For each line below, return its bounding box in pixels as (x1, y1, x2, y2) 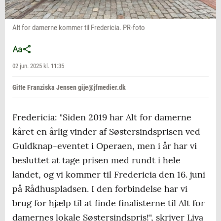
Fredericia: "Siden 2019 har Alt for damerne (12, 111, 191, 123)
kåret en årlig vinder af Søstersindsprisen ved (12, 126, 200, 138)
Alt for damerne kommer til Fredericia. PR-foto (12, 23, 145, 33)
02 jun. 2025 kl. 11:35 (12, 62, 64, 70)
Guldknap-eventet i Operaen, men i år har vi (12, 140, 197, 152)
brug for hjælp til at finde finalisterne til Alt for (12, 197, 205, 209)
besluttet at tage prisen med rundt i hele (12, 154, 181, 166)
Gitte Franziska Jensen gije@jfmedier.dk (12, 83, 126, 92)
